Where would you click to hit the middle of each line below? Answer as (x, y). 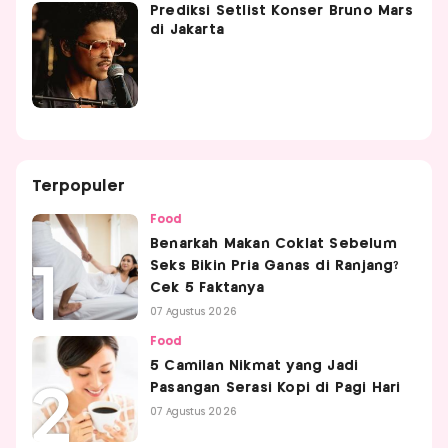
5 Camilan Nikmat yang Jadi (254, 366)
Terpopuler (78, 187)
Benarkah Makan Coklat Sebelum (273, 244)
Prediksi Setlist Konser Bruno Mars (281, 11)
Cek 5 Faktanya (207, 288)
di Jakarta (187, 30)
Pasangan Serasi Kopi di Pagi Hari (275, 388)
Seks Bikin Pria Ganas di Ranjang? (275, 266)
